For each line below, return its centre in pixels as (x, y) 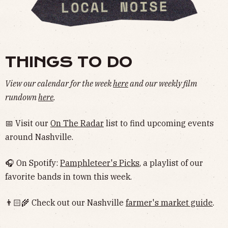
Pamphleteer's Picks (100, 163)
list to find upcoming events (159, 123)
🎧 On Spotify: (33, 163)
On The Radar (77, 123)
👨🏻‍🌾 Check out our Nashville (65, 203)
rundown (22, 97)
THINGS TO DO (69, 63)
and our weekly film (163, 84)
